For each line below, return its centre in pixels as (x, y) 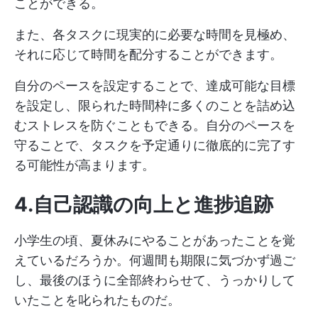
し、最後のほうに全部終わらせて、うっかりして (155, 280)
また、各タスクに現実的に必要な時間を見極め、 (155, 34)
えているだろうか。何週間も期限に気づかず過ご (155, 260)
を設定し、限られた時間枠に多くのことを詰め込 (155, 105)
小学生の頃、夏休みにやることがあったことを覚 (155, 240)
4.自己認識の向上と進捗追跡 (144, 204)
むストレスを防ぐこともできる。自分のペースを (155, 125)
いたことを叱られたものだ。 (97, 300)
